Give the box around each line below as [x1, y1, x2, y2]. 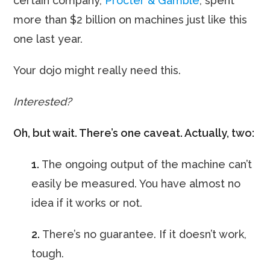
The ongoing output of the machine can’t [39, 158, 253, 171]
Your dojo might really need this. [13, 64, 181, 77]
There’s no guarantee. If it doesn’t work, [40, 228, 247, 240]
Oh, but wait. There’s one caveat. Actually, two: [13, 127, 255, 139]
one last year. [13, 33, 83, 45]
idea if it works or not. [31, 196, 143, 209]
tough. [31, 247, 64, 260]
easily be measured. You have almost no [31, 177, 241, 190]
